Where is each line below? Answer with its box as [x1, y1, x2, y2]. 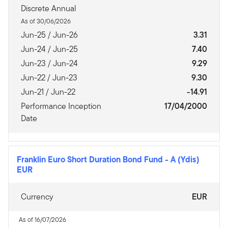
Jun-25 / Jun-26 [21, 29, 78, 41]
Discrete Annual [21, 3, 76, 14]
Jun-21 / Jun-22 [21, 86, 75, 98]
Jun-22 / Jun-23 [21, 72, 77, 83]
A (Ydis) [170, 153, 199, 165]
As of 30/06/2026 [21, 16, 71, 26]
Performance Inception [21, 100, 101, 112]
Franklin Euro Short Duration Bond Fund [17, 153, 165, 165]
